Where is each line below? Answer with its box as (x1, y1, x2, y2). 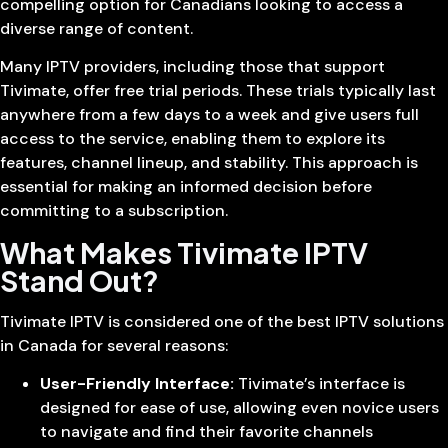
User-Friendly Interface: (40, 373, 234, 395)
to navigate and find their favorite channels (40, 421, 373, 443)
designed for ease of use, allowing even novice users (40, 397, 439, 419)
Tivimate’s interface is (234, 373, 405, 395)
